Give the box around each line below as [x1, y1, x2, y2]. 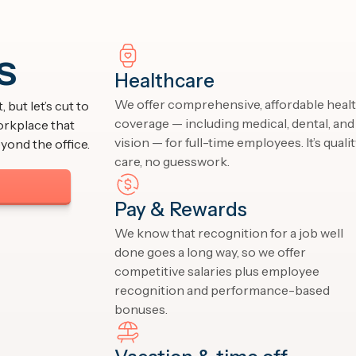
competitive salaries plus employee [114, 263, 319, 279]
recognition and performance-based [114, 282, 330, 298]
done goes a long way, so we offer [114, 244, 306, 260]
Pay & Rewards [114, 198, 247, 221]
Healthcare [114, 69, 215, 92]
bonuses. [114, 301, 168, 317]
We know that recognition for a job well [114, 225, 343, 241]
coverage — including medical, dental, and [114, 115, 354, 131]
